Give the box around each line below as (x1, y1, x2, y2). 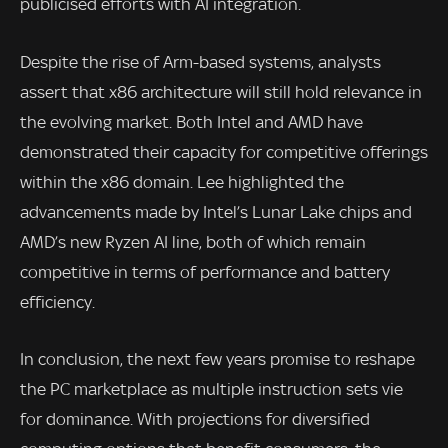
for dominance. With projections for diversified (20, 409, 370, 430)
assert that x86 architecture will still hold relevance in (20, 81, 422, 102)
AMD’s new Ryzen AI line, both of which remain (20, 231, 366, 252)
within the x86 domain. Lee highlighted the (20, 171, 344, 192)
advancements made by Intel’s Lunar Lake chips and (20, 201, 412, 222)
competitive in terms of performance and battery (20, 261, 390, 282)
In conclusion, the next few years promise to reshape (20, 349, 415, 370)
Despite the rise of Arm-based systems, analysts (20, 51, 381, 72)
